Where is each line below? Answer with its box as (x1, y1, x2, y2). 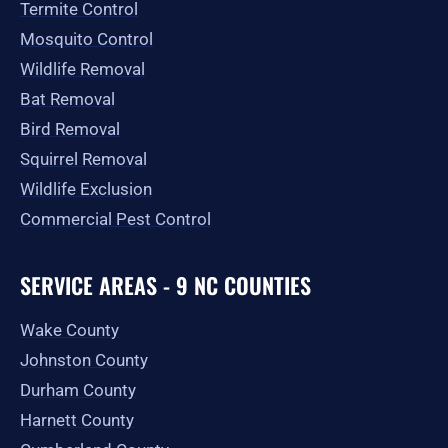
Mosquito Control (20, 29, 153, 49)
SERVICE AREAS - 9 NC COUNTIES (20, 269, 311, 301)
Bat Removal (20, 89, 115, 109)
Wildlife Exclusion (20, 179, 152, 199)
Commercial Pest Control (20, 209, 211, 229)
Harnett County (20, 410, 134, 430)
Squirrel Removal (20, 149, 147, 169)
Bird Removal (20, 119, 120, 139)
